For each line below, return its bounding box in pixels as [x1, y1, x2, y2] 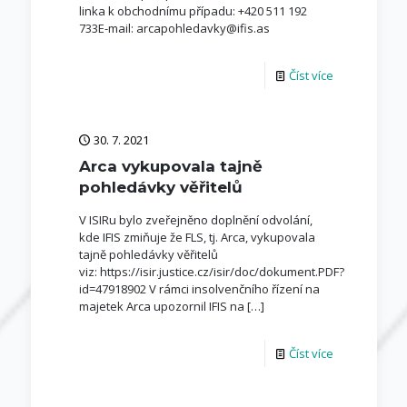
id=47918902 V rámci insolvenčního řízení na [78, 281, 320, 297]
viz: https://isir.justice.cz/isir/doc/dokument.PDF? [78, 263, 344, 280]
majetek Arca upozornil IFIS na [78, 298, 244, 314]
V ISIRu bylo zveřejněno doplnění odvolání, [78, 212, 313, 228]
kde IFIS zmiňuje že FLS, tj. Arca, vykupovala [78, 229, 315, 245]
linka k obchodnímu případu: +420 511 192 [78, 3, 307, 19]
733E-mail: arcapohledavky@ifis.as [78, 20, 270, 36]
